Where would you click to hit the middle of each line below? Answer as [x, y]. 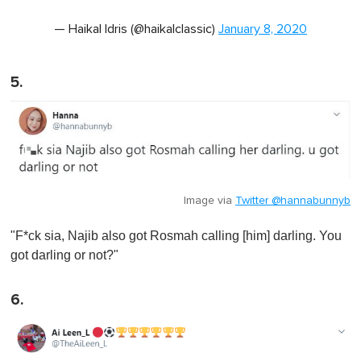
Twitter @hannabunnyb [293, 201]
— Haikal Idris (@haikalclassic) [136, 29]
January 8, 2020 [263, 29]
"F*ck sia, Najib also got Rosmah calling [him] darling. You [176, 236]
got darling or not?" [64, 255]
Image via [210, 201]
